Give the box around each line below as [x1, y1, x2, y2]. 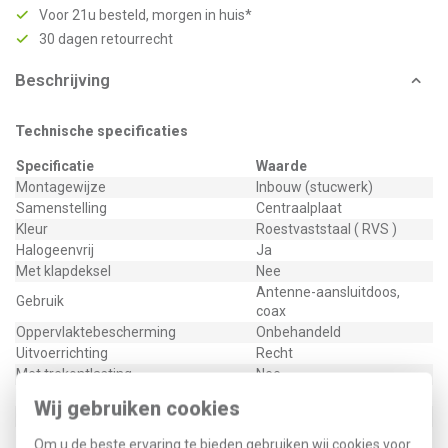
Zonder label [256, 408, 335, 424]
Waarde [256, 158, 307, 174]
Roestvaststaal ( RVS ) [256, 221, 397, 237]
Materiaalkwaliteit [16, 387, 129, 403]
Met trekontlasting [16, 366, 132, 382]
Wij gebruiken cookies [34, 396, 240, 421]
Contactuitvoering [16, 429, 129, 445]
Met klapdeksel [16, 263, 111, 279]
